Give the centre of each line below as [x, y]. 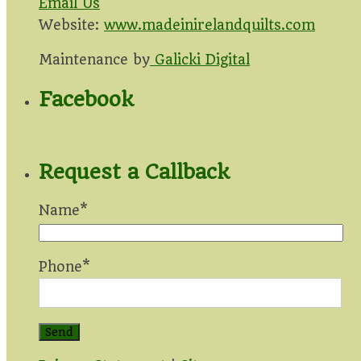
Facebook [86, 100]
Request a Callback [134, 171]
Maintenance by [94, 60]
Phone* [64, 266]
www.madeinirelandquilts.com [210, 25]
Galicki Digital [200, 60]
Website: [71, 25]
